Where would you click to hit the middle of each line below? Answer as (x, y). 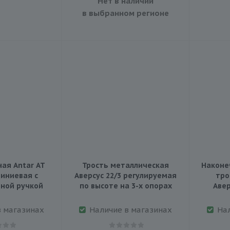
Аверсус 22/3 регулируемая (126, 175)
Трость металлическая (126, 165)
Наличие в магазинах (131, 209)
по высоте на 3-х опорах (126, 186)
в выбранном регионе (126, 13)
